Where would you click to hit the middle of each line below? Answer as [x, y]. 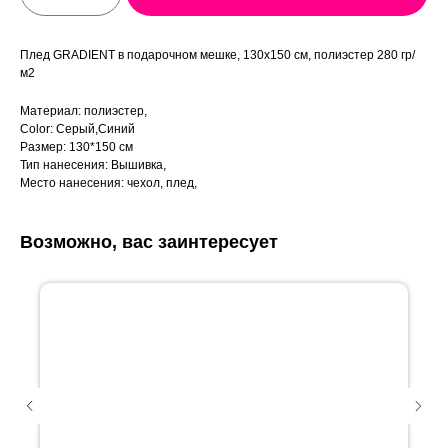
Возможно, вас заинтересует [149, 242]
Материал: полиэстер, [83, 111]
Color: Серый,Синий [77, 129]
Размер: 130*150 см [76, 147]
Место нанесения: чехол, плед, [108, 183]
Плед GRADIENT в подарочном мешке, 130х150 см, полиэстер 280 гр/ [217, 55]
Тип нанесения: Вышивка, [93, 165]
